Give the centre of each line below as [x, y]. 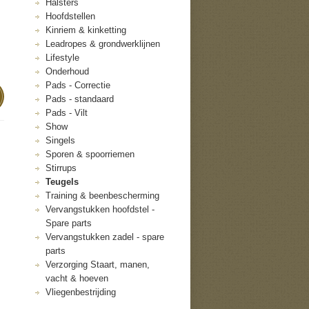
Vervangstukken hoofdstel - [100, 209]
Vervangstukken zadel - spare [105, 237]
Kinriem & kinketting [86, 30]
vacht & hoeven [77, 278]
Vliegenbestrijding [81, 292]
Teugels [62, 182]
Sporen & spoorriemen [90, 154]
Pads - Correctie [78, 85]
